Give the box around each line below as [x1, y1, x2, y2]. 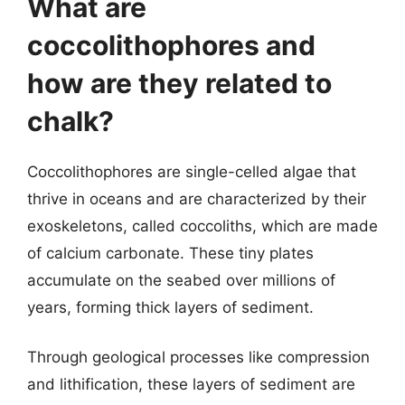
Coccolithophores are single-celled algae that [27, 162, 356, 181]
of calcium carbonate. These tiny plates [27, 243, 314, 262]
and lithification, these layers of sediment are [27, 375, 355, 393]
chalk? [27, 104, 114, 137]
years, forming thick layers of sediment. [27, 297, 314, 316]
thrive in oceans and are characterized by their [27, 189, 366, 208]
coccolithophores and [27, 28, 316, 61]
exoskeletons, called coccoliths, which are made [27, 216, 378, 235]
